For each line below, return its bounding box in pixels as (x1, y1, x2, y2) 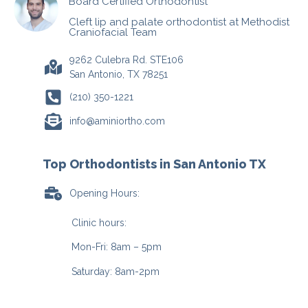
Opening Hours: (69, 187, 140, 199)
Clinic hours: (71, 217, 126, 228)
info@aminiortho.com (69, 115, 166, 126)
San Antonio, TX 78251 (69, 68, 168, 80)
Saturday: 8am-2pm (71, 265, 159, 277)
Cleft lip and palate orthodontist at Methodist (69, 15, 289, 28)
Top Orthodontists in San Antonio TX (42, 156, 266, 171)
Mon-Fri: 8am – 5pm (71, 241, 162, 253)
